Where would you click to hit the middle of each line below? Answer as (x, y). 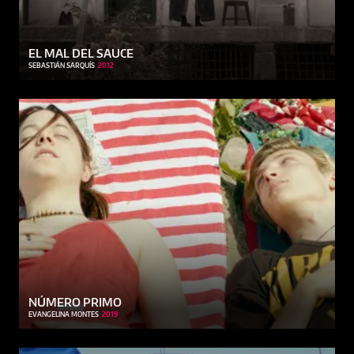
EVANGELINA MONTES (64, 314)
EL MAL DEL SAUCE (81, 53)
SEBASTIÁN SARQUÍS (62, 66)
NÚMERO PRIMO (75, 302)
